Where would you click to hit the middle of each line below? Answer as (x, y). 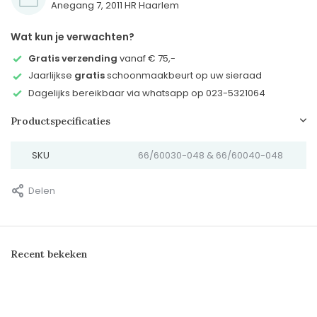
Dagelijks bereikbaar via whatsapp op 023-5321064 (147, 93)
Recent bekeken (49, 254)
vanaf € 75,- (146, 58)
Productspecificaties (60, 121)
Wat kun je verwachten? (73, 37)
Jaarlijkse (51, 76)
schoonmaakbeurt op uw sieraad (183, 76)
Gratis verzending (73, 58)
